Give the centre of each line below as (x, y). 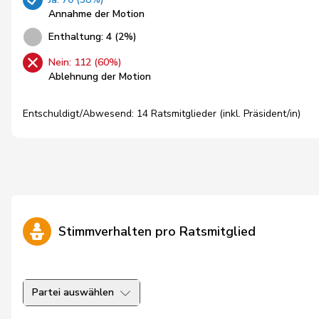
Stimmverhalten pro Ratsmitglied (157, 231)
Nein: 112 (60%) (85, 62)
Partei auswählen (73, 292)
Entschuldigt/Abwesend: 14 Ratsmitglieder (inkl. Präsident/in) (162, 114)
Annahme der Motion (96, 14)
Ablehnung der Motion (100, 77)
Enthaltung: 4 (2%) (93, 37)
